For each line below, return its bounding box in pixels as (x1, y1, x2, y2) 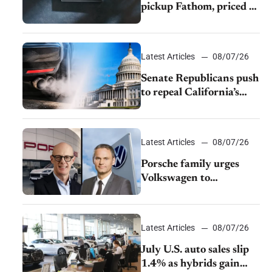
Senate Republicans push (141, 73, 259, 85)
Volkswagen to (141, 173, 211, 185)
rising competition (141, 201, 228, 212)
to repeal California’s (141, 87, 240, 99)
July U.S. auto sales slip (141, 245, 250, 256)
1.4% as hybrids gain (141, 259, 240, 270)
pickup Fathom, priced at (141, 2, 259, 13)
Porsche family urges (141, 159, 240, 171)
